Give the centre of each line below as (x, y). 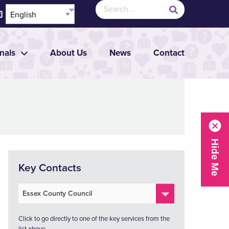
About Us (68, 53)
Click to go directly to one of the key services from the (94, 219)
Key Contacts (50, 168)
